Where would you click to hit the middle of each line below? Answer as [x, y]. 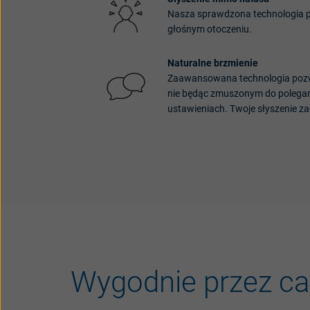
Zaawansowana [202, 79]
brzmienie [236, 63]
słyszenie [277, 109]
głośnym [186, 29]
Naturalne [190, 63]
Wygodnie [134, 282]
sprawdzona [224, 14]
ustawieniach [196, 109]
